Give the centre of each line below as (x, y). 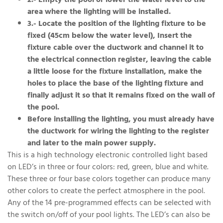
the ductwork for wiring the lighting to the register (118, 132)
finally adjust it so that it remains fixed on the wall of (121, 96)
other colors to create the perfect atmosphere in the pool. (106, 191)
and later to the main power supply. (92, 144)
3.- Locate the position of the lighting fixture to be (117, 24)
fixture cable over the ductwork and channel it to (115, 48)
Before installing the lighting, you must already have (121, 120)
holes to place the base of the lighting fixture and (115, 84)
